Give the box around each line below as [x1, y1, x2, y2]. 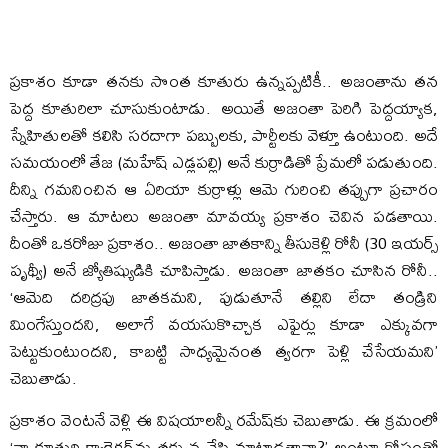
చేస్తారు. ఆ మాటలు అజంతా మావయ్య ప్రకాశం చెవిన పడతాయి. [10, 198, 438, 232]
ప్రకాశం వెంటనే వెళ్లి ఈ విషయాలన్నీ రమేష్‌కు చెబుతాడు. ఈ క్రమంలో [10, 402, 438, 436]
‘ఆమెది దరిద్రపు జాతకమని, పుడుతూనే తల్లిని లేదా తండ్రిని [10, 279, 438, 313]
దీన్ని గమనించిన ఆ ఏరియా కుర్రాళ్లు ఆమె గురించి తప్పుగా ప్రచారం [10, 171, 438, 205]
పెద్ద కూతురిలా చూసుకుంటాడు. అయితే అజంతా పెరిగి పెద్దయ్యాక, [10, 90, 438, 124]
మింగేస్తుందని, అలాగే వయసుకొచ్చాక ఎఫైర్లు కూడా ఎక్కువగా [10, 306, 438, 340]
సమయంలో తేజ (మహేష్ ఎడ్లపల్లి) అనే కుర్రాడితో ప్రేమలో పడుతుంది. [10, 144, 438, 178]
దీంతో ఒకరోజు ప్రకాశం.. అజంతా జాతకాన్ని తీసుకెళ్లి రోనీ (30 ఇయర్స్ [10, 225, 438, 259]
